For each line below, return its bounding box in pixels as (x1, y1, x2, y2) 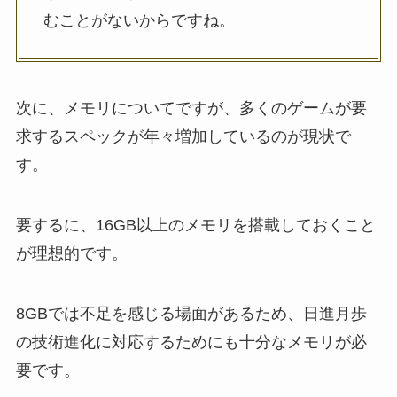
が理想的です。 (15, 244, 128, 262)
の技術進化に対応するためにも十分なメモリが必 (15, 332, 367, 351)
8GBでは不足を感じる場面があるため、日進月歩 (15, 304, 367, 323)
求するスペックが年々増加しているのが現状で (15, 128, 351, 146)
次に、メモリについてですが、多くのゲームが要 (15, 99, 367, 118)
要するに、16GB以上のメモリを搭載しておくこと (15, 215, 376, 234)
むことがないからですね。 (43, 12, 235, 30)
